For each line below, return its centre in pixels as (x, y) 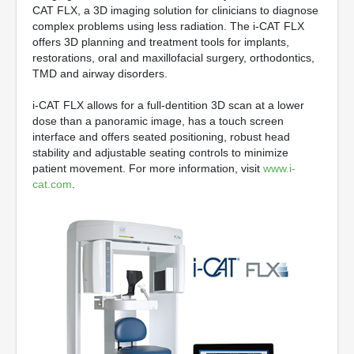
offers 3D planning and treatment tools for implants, (161, 42)
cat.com (52, 184)
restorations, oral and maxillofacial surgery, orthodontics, (173, 58)
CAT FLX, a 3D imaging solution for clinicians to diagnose (175, 10)
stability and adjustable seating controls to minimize (160, 153)
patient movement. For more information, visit (148, 168)
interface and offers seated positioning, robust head (161, 137)
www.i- (279, 168)
